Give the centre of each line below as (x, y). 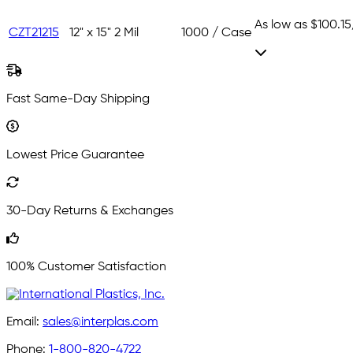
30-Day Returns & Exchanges (90, 212)
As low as (282, 26)
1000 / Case (216, 33)
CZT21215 (34, 33)
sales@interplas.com (100, 323)
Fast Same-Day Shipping (78, 100)
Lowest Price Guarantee (75, 156)
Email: (24, 323)
